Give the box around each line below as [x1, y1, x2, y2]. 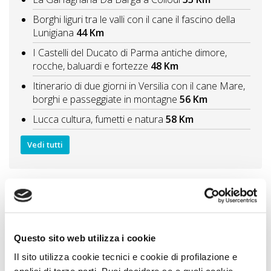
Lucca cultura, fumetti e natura [33, 112, 163, 126]
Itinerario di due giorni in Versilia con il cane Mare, [33, 79, 245, 93]
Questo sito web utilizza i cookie [14, 232, 156, 243]
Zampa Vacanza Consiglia [9, 179, 125, 193]
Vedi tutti [27, 139, 63, 151]
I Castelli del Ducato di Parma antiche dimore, [33, 45, 227, 59]
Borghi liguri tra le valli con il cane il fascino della [33, 12, 235, 26]
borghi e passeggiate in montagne [33, 92, 177, 106]
